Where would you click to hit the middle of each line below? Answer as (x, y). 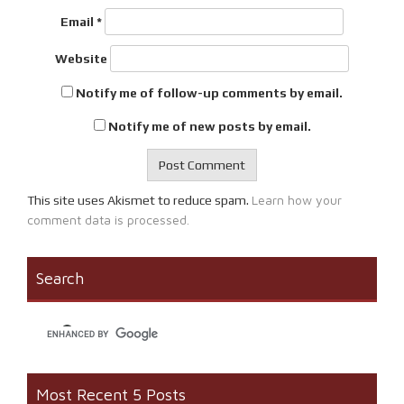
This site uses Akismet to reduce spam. (139, 200)
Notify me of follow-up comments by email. (209, 92)
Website (81, 58)
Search (60, 278)
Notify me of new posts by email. (209, 126)
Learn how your (297, 199)
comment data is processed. (108, 219)
